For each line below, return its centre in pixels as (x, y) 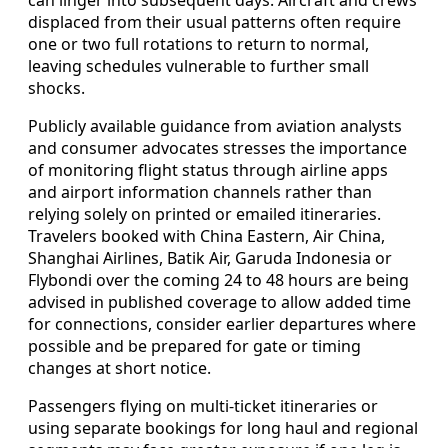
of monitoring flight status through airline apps (208, 169)
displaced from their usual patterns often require (214, 21)
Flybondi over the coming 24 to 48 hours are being (218, 279)
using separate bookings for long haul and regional (223, 427)
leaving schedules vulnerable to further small (198, 65)
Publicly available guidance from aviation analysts (215, 125)
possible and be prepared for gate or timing (194, 345)
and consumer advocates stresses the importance (217, 147)
